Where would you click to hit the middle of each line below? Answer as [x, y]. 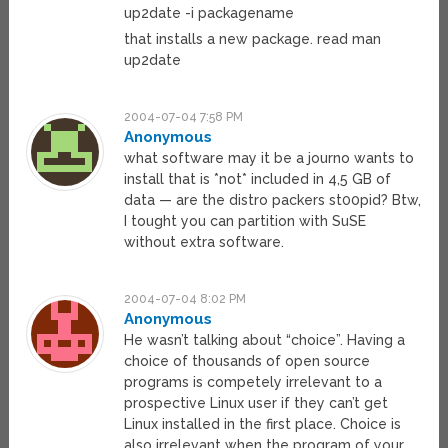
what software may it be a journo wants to [269, 158]
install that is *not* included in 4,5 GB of [258, 179]
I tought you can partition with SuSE [245, 221]
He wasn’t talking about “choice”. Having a [265, 340]
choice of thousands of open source [247, 361]
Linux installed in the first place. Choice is [263, 424]
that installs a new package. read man [253, 39]
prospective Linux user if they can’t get [256, 403]
